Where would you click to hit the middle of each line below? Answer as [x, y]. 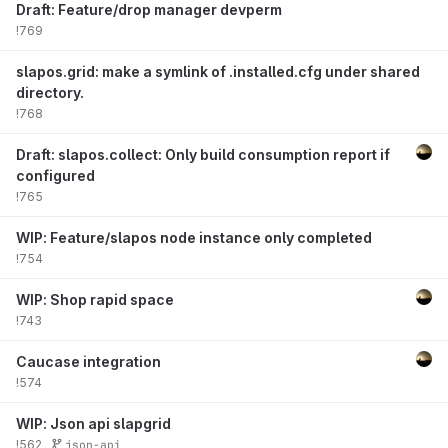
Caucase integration [88, 361]
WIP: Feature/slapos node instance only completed [194, 237]
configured [55, 175]
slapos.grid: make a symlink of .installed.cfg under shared [218, 71]
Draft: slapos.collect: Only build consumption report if [203, 154]
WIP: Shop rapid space [95, 299]
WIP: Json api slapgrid [93, 423]
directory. [50, 92]
